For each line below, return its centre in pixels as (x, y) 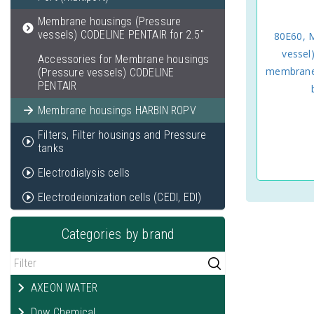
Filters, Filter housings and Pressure (122, 135)
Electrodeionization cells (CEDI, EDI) (120, 197)
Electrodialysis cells (84, 173)
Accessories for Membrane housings (124, 59)
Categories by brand (118, 234)
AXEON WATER (64, 288)
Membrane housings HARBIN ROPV (117, 110)
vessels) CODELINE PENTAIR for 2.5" (121, 35)
